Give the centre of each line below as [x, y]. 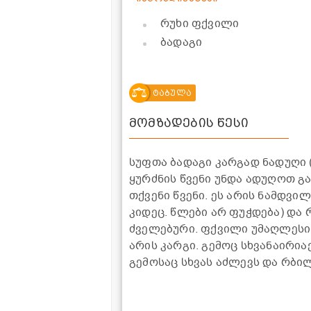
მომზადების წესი [189, 122]
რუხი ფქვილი [200, 23]
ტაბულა [172, 93]
